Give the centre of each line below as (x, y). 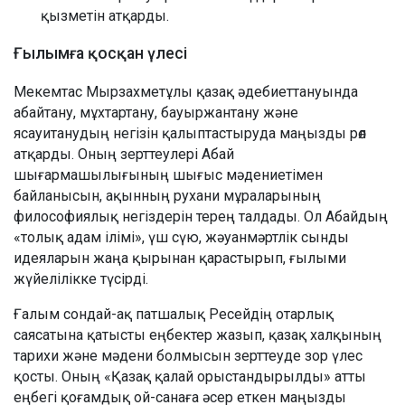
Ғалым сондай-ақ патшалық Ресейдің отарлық (174, 314)
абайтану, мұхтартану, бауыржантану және (156, 112)
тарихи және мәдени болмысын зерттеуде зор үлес (188, 355)
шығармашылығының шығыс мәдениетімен (168, 174)
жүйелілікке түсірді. (81, 278)
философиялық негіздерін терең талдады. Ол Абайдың (201, 216)
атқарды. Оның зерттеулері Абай (124, 154)
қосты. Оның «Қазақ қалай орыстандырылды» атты (190, 376)
